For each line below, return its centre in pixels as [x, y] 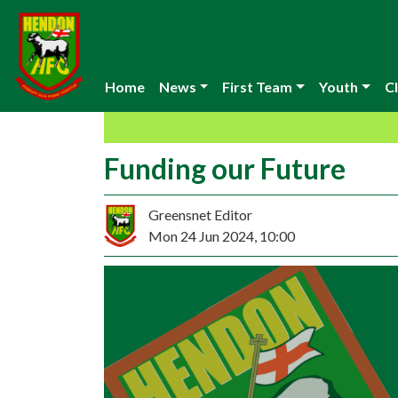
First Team [258, 87]
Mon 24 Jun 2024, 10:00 [222, 236]
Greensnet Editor [200, 215]
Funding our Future [225, 168]
